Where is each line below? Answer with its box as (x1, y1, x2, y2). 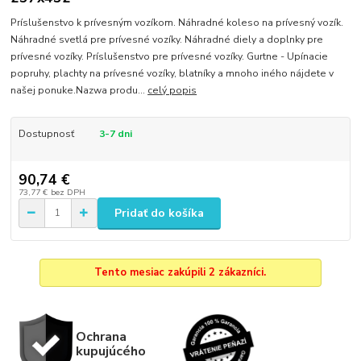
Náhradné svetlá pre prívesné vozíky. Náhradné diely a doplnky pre (10, 33, 324, 47)
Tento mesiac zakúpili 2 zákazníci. (94, 265, 267, 280)
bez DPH (50, 185, 85, 198)
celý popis (147, 84, 197, 98)
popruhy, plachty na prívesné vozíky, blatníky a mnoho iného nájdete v (10, 67, 334, 81)
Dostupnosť (18, 127, 74, 141)
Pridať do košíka (114, 205, 204, 221)
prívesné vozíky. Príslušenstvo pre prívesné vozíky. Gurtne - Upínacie (10, 50, 329, 64)
